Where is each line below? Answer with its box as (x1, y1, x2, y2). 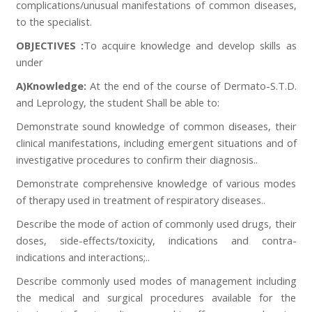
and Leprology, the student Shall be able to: (15, 95, 219, 109)
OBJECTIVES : (15, 38, 84, 52)
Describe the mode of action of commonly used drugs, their (15, 216, 297, 231)
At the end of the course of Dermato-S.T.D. (89, 78, 297, 93)
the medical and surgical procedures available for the (15, 290, 297, 304)
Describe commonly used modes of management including (15, 273, 297, 288)
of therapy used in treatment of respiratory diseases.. (15, 192, 265, 207)
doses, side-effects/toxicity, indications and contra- (15, 233, 297, 247)
